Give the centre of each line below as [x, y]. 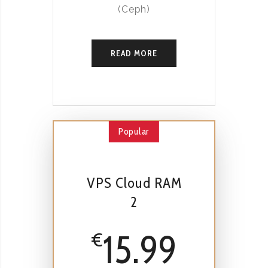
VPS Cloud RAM [134, 182]
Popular [134, 131]
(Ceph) [134, 10]
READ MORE [134, 53]
